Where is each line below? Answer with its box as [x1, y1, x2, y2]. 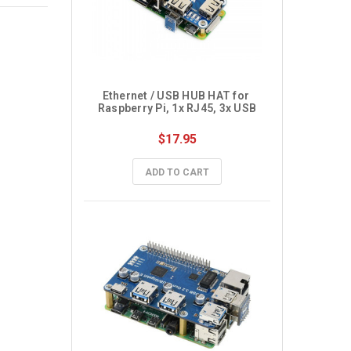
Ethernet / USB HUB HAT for [102, 89, 250, 102]
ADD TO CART [145, 167, 209, 178]
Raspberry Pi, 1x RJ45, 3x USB [97, 102, 257, 114]
